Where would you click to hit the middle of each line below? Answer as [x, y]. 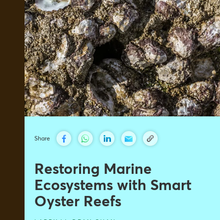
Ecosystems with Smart [113, 186]
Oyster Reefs [78, 203]
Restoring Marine [93, 170]
